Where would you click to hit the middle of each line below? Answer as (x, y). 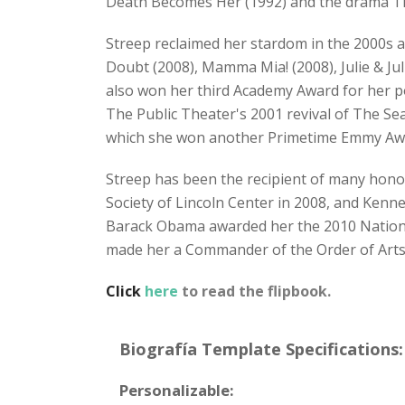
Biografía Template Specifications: (261, 349)
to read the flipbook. (256, 292)
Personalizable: (177, 391)
